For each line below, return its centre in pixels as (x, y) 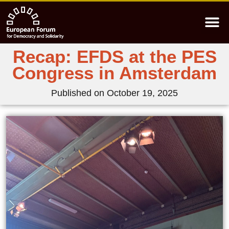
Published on (78, 93)
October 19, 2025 (142, 93)
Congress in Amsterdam (114, 73)
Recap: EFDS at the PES (114, 57)
